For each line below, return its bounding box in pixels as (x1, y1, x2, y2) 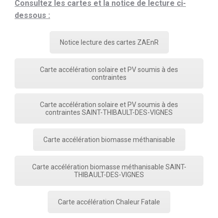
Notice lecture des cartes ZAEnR (59, 38, 159, 46)
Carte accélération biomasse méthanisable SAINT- (32, 163, 186, 171)
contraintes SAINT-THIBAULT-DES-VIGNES (45, 109, 173, 116)
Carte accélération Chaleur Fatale (58, 198, 160, 206)
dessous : (15, 11, 50, 20)
